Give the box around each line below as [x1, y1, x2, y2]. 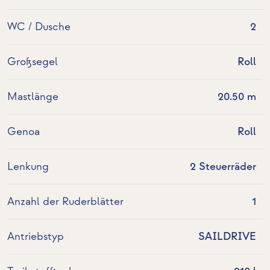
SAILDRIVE [198, 230, 256, 243]
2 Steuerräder [189, 160, 256, 174]
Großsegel [7, 55, 58, 69]
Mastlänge [7, 90, 58, 104]
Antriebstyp [7, 230, 64, 243]
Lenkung [7, 160, 49, 174]
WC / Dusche [7, 20, 71, 34]
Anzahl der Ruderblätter [7, 195, 124, 209]
